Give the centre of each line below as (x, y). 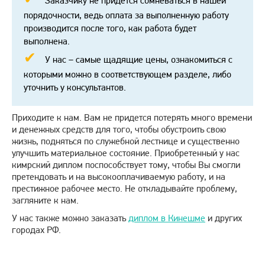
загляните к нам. (45, 201)
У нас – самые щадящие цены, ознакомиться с (139, 60)
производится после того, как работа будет (110, 28)
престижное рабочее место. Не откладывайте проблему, (125, 189)
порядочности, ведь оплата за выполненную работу (126, 15)
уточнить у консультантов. (75, 88)
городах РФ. (36, 230)
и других (224, 218)
